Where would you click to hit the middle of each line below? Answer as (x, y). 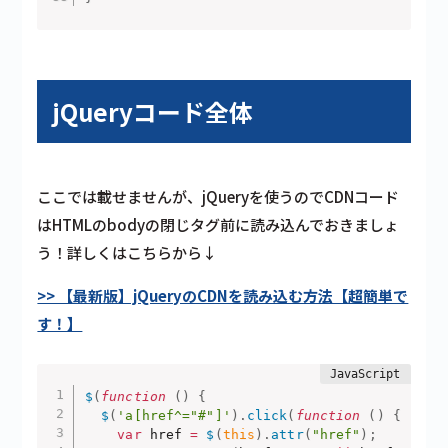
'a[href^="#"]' (174, 415)
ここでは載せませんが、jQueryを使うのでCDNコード (218, 197)
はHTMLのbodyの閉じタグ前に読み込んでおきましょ (218, 225)
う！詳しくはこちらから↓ (127, 253)
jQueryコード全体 (153, 112)
